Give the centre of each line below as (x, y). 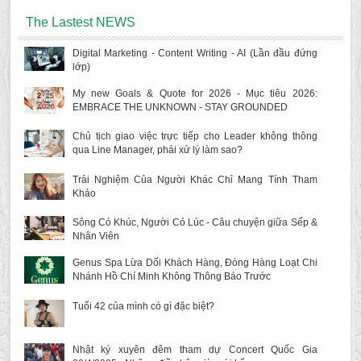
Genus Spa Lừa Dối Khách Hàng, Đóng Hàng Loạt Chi (195, 262)
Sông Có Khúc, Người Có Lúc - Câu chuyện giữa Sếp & (195, 222)
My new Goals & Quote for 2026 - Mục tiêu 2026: (195, 94)
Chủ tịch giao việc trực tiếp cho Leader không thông (195, 137)
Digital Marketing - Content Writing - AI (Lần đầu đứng (195, 53)
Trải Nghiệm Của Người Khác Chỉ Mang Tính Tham (195, 179)
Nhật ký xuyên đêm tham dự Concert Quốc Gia (195, 350)
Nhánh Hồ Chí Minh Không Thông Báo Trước (171, 276)
